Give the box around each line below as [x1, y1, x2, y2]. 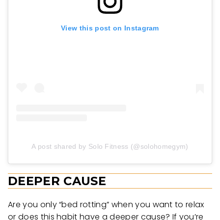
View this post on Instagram [61, 24, 159, 32]
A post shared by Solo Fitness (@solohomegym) [31, 142, 189, 151]
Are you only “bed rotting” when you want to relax [8, 199, 204, 211]
